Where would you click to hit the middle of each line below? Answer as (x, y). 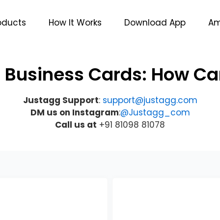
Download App (155, 23)
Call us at (76, 125)
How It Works (75, 23)
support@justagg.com (150, 100)
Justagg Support (61, 100)
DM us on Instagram (74, 112)
